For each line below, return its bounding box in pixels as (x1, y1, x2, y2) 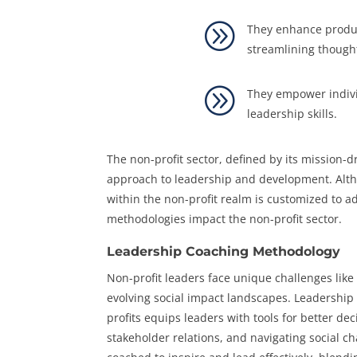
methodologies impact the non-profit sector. (107, 210, 343, 226)
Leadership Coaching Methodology (107, 243, 341, 259)
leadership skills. (247, 106, 338, 122)
